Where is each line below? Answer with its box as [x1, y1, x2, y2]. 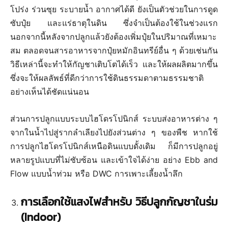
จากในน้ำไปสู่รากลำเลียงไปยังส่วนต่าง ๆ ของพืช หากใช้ [10, 127, 218, 137]
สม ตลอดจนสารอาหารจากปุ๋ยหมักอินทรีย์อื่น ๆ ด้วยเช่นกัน [10, 45, 218, 55]
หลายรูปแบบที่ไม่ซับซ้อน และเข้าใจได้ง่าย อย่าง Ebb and [10, 154, 218, 165]
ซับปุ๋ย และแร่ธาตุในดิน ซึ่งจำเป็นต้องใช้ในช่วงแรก [10, 17, 218, 28]
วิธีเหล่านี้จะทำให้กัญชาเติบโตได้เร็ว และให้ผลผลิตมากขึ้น [10, 59, 218, 69]
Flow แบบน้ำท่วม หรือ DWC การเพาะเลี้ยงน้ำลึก [10, 168, 183, 179]
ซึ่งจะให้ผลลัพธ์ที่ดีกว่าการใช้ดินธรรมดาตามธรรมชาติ [10, 72, 204, 83]
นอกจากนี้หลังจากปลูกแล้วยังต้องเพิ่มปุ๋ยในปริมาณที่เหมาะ [10, 31, 217, 42]
